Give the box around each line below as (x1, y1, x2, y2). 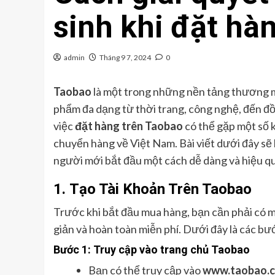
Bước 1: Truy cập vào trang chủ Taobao (53, 243, 250, 257)
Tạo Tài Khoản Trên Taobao (69, 180, 252, 198)
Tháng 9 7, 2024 (99, 53, 151, 63)
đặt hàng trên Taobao (75, 119, 183, 133)
